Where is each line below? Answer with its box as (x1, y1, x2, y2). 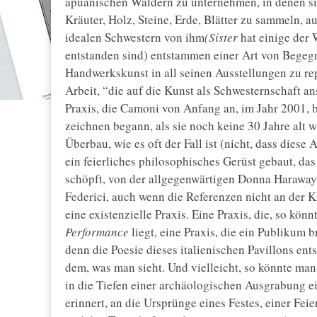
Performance (65, 224, 129, 241)
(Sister (204, 29, 241, 46)
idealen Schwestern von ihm (65, 29, 204, 46)
